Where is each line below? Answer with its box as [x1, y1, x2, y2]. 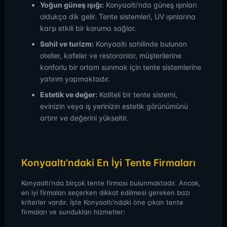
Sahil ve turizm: [40, 40, 94, 48]
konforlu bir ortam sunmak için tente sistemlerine [40, 63, 201, 71]
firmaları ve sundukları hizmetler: [21, 208, 125, 216]
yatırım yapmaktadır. [40, 74, 110, 83]
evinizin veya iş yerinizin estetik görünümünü [40, 102, 188, 110]
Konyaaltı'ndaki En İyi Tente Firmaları [21, 157, 196, 169]
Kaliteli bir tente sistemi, [97, 90, 177, 99]
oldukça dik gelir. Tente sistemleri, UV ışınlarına [40, 12, 196, 21]
